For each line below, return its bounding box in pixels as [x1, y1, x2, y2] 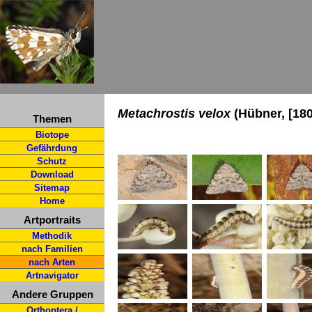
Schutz [37, 156, 67, 166]
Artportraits [24, 214, 81, 226]
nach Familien [21, 244, 83, 254]
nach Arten [29, 257, 75, 267]
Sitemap [34, 182, 70, 193]
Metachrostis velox [118, 107, 231, 120]
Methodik [32, 231, 72, 241]
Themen [33, 113, 72, 125]
